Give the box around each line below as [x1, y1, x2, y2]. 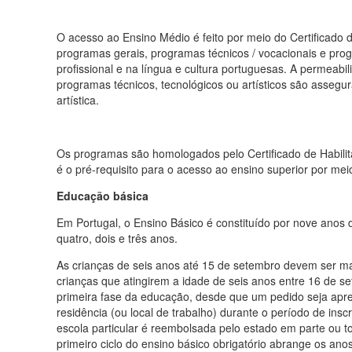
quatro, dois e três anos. [57, 229, 178, 246]
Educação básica [57, 187, 148, 203]
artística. [57, 91, 99, 108]
